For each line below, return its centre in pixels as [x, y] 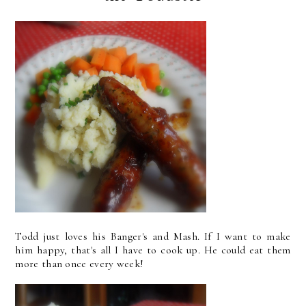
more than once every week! [80, 264]
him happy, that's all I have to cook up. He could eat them [153, 250]
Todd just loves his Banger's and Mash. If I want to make [153, 236]
